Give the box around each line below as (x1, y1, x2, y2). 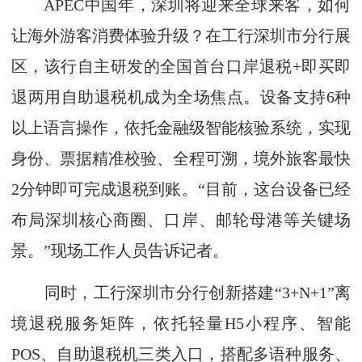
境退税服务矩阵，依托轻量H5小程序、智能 (11, 314, 351, 332)
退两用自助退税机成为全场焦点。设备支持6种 (11, 88, 351, 106)
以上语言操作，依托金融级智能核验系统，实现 (11, 119, 351, 137)
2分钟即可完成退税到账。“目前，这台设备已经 (11, 180, 351, 198)
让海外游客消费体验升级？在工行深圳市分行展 (11, 27, 351, 44)
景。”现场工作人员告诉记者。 (11, 242, 229, 259)
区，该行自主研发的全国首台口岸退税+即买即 (11, 57, 351, 75)
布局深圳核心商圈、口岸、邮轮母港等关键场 (11, 211, 351, 229)
